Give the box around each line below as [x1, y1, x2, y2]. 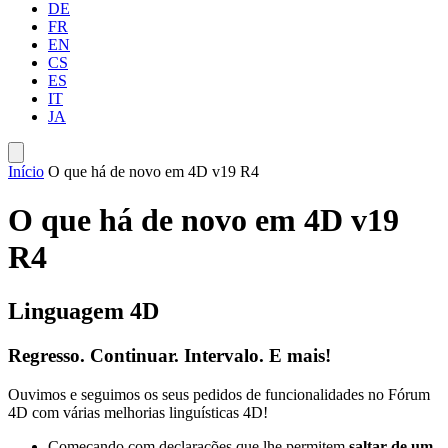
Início [8, 163, 44, 180]
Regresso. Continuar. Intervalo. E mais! [8, 344, 331, 366]
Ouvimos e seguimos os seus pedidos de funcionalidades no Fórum [8, 385, 430, 403]
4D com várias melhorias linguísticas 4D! [8, 403, 268, 421]
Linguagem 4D [8, 297, 159, 324]
